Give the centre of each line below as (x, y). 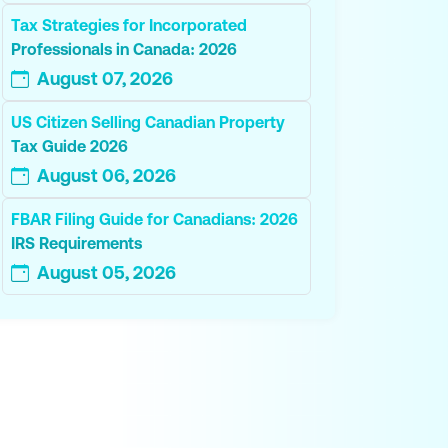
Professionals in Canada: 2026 (124, 49)
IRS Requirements (77, 243)
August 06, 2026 (107, 176)
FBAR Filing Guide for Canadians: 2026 (155, 219)
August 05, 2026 (107, 273)
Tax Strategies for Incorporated (129, 25)
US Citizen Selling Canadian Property (148, 122)
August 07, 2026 (105, 79)
